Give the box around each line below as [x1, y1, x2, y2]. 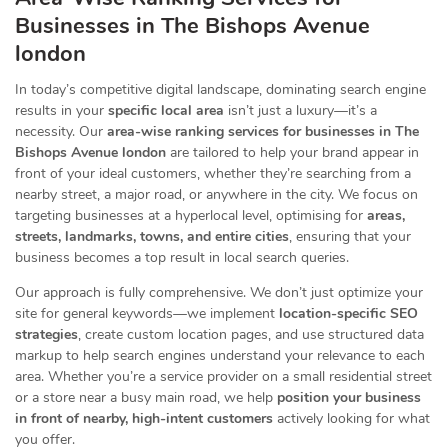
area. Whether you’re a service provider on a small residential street [15, 367, 432, 386]
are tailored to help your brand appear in [166, 143, 419, 162]
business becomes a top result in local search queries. [15, 248, 349, 267]
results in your [15, 101, 108, 120]
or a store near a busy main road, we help [15, 388, 277, 407]
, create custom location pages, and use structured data [78, 325, 424, 344]
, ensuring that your [289, 227, 411, 246]
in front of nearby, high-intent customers [15, 409, 273, 428]
